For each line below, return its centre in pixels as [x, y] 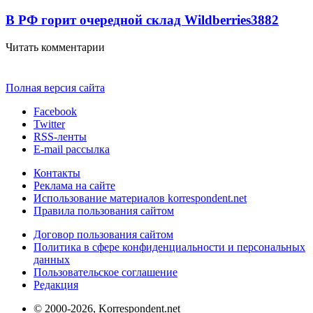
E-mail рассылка [72, 149]
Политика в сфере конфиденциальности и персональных [169, 247]
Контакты [57, 173]
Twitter [49, 124]
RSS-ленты [60, 136]
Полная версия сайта [55, 87]
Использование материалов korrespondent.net [140, 198]
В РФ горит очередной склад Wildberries [128, 20]
